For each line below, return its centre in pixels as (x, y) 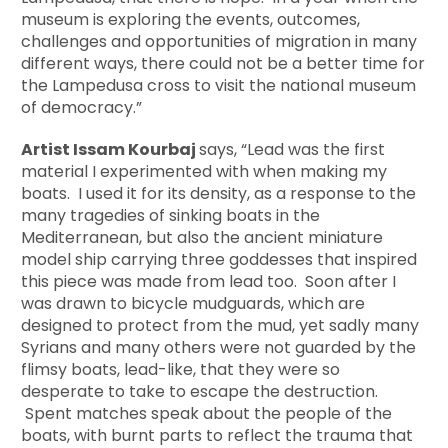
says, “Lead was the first (292, 150)
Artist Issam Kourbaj (110, 150)
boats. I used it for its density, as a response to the (219, 194)
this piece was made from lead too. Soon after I (209, 282)
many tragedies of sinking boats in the (171, 216)
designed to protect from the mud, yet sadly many (220, 326)
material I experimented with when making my (204, 172)
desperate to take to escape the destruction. (200, 392)
